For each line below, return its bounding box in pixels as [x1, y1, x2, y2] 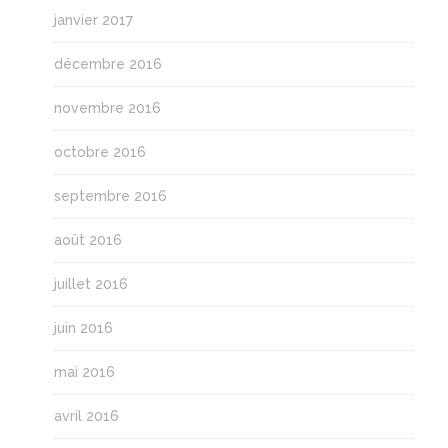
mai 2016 [53, 363, 115, 380]
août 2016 [53, 231, 122, 248]
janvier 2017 [53, 11, 133, 28]
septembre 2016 [53, 187, 167, 204]
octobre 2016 [53, 143, 146, 160]
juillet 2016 [53, 275, 128, 292]
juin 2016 [53, 319, 113, 336]
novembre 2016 [53, 99, 161, 116]
